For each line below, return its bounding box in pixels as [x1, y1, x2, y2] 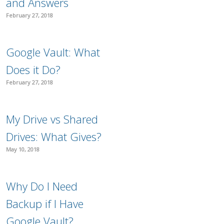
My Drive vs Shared [6, 111, 98, 126]
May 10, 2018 [6, 145, 40, 153]
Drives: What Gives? [6, 128, 102, 144]
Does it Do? [6, 61, 61, 77]
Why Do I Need [6, 178, 78, 193]
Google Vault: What [6, 44, 100, 59]
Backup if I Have [6, 195, 84, 211]
